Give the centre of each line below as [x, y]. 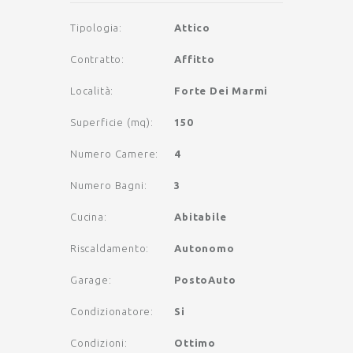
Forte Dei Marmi [221, 90]
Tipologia [95, 27]
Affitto [195, 59]
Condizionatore [111, 311]
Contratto [96, 59]
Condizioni [97, 342]
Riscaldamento [108, 248]
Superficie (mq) [110, 122]
